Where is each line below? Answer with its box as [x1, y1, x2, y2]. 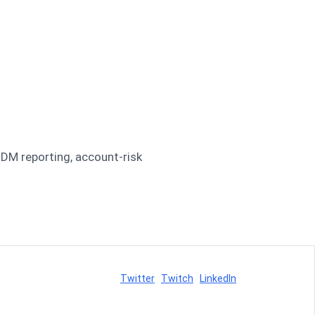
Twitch [160, 272, 193, 284]
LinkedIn [199, 272, 236, 284]
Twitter [120, 272, 155, 284]
